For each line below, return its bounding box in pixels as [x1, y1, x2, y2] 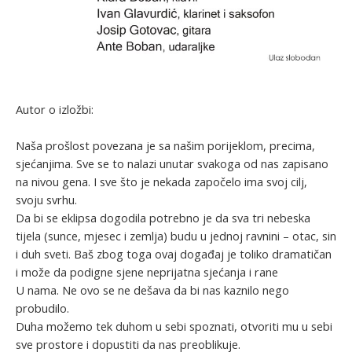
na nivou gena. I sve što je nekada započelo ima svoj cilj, [16, 174, 307, 190]
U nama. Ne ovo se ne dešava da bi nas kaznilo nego [16, 282, 289, 299]
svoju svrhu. [16, 192, 77, 208]
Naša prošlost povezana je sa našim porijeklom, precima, [16, 137, 315, 154]
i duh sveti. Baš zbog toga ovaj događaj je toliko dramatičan [16, 246, 332, 262]
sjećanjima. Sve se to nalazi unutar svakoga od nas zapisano [16, 156, 328, 172]
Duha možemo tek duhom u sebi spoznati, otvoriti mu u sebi [16, 318, 332, 335]
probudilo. [16, 300, 69, 317]
